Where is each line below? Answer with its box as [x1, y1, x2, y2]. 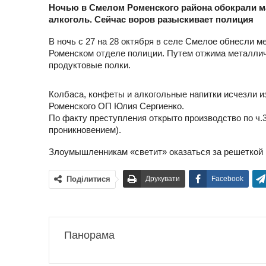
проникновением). [49, 125, 121, 135]
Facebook [211, 175, 243, 183]
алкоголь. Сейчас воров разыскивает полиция [49, 14, 254, 25]
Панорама [64, 229, 115, 242]
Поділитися [66, 175, 110, 184]
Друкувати [145, 175, 180, 183]
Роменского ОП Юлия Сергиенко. [49, 101, 184, 112]
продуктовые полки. [49, 60, 131, 71]
